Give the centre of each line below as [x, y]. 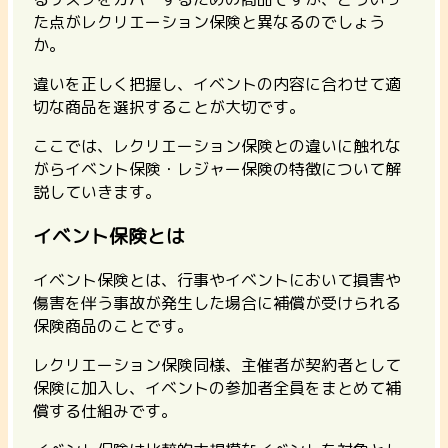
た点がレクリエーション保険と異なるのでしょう [209, 21]
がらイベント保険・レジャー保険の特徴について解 [217, 168]
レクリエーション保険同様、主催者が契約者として [217, 365]
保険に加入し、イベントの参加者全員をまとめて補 [217, 388]
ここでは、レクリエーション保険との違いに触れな [217, 145]
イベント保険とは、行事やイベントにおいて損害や [217, 280]
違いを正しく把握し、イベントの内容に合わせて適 [217, 83]
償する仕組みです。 [105, 411]
